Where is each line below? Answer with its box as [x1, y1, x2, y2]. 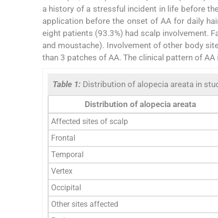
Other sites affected [51, 199, 118, 209]
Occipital [51, 182, 81, 192]
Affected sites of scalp [51, 116, 128, 126]
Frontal [51, 133, 75, 143]
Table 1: [53, 79, 83, 89]
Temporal [51, 149, 84, 159]
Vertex [51, 166, 73, 176]
